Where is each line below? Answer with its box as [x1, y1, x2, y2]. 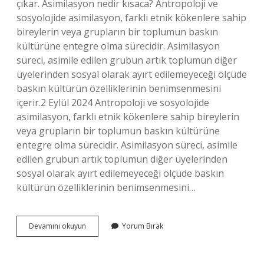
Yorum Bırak [122, 221, 163, 231]
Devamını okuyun [29, 221, 86, 231]
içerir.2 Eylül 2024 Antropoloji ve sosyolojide [16, 96, 209, 109]
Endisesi [85, 231, 113, 241]
